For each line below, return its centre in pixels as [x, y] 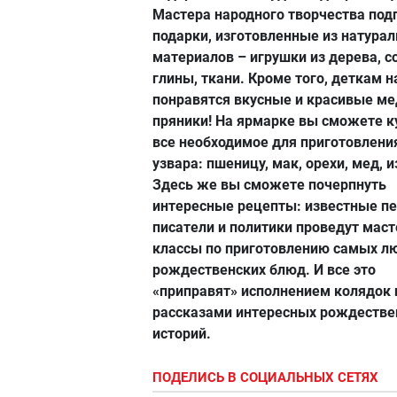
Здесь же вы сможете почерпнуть [269, 185]
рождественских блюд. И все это [264, 270]
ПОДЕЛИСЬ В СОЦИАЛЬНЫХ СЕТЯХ [265, 378]
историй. [182, 334]
